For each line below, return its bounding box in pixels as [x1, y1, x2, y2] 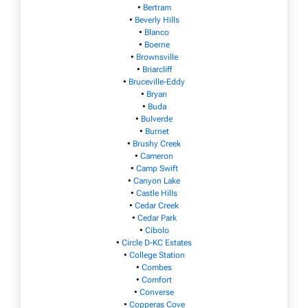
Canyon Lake [133, 175, 180, 186]
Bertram [142, 2, 171, 12]
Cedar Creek [135, 200, 179, 210]
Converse [140, 287, 174, 297]
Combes [142, 262, 172, 272]
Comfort [142, 274, 172, 285]
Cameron [140, 151, 173, 161]
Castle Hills [136, 188, 177, 198]
